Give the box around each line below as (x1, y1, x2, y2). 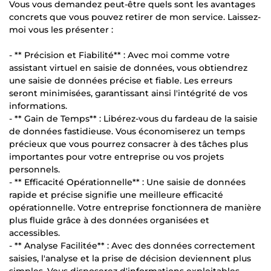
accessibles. (9, 227, 60, 238)
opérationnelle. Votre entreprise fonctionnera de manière (9, 201, 261, 213)
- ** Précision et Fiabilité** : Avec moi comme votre (9, 49, 230, 60)
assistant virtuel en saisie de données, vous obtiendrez (9, 62, 247, 73)
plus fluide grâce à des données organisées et (9, 214, 209, 226)
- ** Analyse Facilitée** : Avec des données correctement (9, 240, 255, 251)
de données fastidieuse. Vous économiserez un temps (9, 125, 245, 137)
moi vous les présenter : (9, 24, 113, 35)
